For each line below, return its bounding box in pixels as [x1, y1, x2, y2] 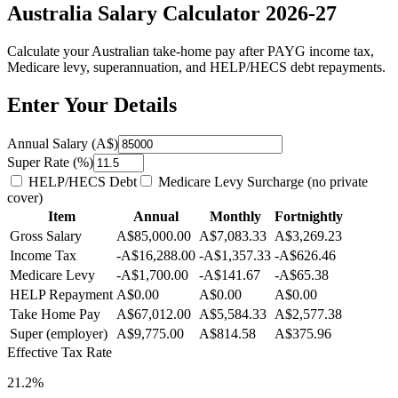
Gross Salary [10, 227, 82, 243]
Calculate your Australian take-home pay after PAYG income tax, [7, 43, 374, 59]
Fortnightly [275, 208, 343, 224]
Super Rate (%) [7, 154, 93, 170]
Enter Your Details [7, 92, 177, 116]
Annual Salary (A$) [7, 135, 118, 151]
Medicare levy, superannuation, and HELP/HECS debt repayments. [7, 59, 386, 75]
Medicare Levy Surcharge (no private [155, 173, 368, 189]
